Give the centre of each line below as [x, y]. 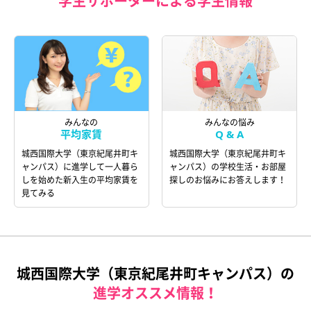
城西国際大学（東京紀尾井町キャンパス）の [155, 274]
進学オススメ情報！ [155, 294]
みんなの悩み [229, 123]
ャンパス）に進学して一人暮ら [80, 167]
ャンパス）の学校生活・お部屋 [228, 167]
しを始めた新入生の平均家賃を [80, 180]
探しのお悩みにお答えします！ [228, 180]
